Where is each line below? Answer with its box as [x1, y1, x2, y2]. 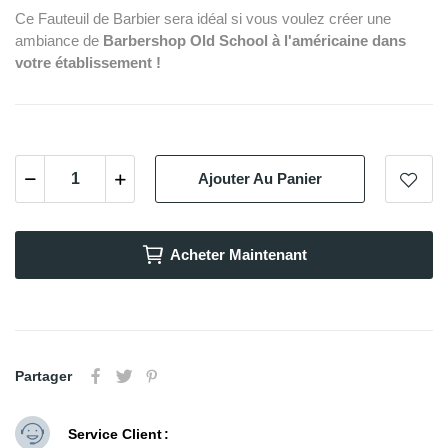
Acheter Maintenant [170, 245, 307, 263]
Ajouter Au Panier [198, 170, 322, 188]
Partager [15, 367, 72, 384]
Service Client [68, 425, 162, 442]
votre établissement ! [15, 53, 161, 71]
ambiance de [15, 31, 103, 49]
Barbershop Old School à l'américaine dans [103, 31, 406, 49]
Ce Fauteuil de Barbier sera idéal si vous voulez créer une [15, 9, 391, 27]
